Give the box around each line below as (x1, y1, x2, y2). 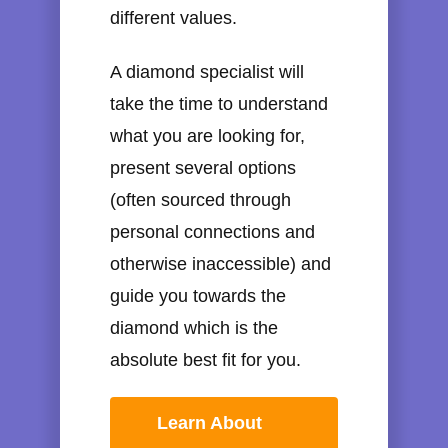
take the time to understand (110, 93, 328, 114)
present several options (110, 157, 296, 178)
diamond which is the (110, 317, 278, 338)
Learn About (157, 413, 263, 434)
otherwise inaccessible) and (110, 253, 331, 274)
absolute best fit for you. (110, 349, 301, 370)
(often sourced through (110, 189, 291, 210)
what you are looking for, (110, 125, 305, 146)
